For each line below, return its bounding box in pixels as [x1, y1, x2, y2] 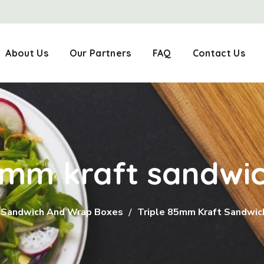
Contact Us [192, 47, 245, 59]
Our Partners [69, 47, 131, 59]
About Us [5, 47, 48, 59]
